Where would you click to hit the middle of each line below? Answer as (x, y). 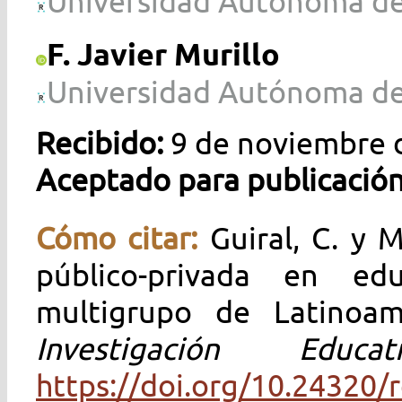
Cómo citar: (123, 238)
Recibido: (103, 143)
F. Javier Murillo (163, 53)
